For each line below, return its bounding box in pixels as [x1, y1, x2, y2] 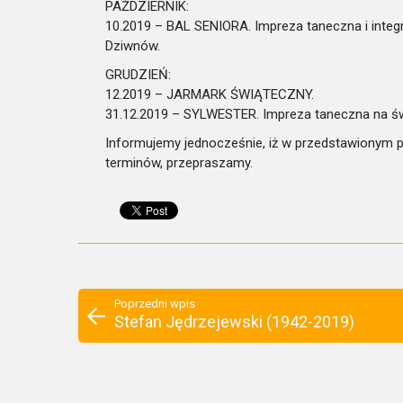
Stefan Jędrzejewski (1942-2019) [114, 312, 354, 331]
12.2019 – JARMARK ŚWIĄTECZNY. [105, 86, 314, 103]
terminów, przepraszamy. [105, 155, 253, 171]
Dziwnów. [105, 38, 160, 54]
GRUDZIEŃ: [105, 67, 171, 83]
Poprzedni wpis [114, 297, 195, 310]
